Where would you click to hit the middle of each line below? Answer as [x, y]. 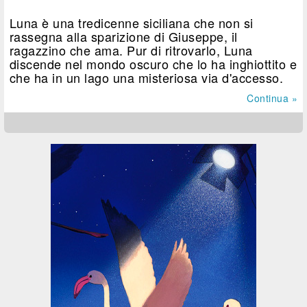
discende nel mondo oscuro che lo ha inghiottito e [153, 63]
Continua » [272, 98]
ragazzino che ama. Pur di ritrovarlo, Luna [131, 50]
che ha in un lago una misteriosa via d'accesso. [146, 77]
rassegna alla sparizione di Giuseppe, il [123, 36]
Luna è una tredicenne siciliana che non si [131, 22]
